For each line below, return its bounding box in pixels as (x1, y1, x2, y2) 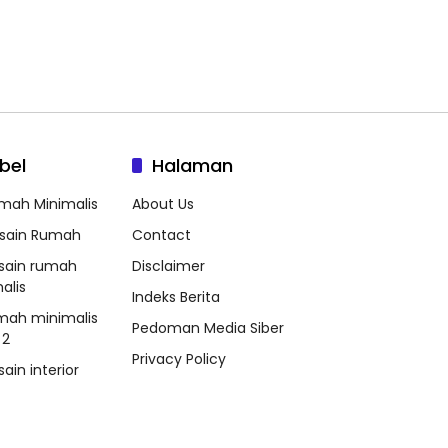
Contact (132, 225, 191, 245)
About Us (132, 194, 194, 214)
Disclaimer (132, 256, 205, 276)
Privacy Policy (132, 349, 226, 369)
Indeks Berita (132, 287, 220, 307)
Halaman (152, 153, 233, 178)
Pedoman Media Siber (132, 318, 284, 338)
